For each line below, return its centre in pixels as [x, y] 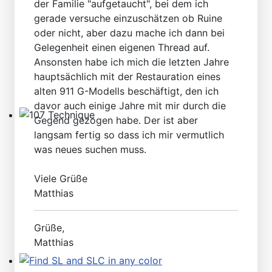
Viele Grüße [61, 178]
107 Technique [52, 129]
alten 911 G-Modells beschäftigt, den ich [126, 91]
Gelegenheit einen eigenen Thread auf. [122, 47]
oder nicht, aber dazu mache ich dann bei [129, 32]
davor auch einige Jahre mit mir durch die [130, 105]
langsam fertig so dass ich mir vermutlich [129, 134]
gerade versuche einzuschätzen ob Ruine [128, 18]
